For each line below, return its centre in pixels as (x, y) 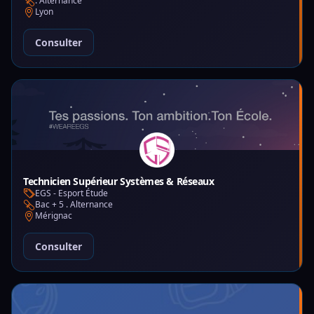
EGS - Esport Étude (71, 193)
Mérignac (54, 216)
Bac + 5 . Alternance (74, 204)
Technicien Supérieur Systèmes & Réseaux (119, 181)
